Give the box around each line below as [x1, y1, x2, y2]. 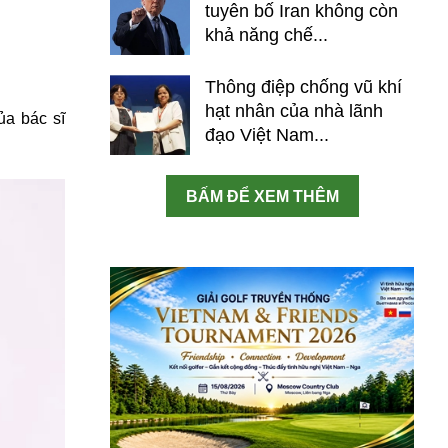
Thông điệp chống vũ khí [205, 77, 402, 97]
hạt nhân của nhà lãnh [205, 101, 383, 121]
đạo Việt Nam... [205, 125, 329, 145]
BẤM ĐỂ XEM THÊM [185, 188, 339, 205]
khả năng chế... [205, 25, 328, 45]
